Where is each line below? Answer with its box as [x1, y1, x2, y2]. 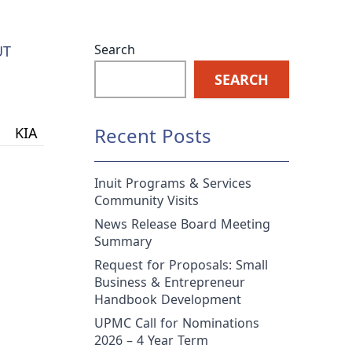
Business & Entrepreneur [94, 273, 245, 291]
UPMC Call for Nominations [94, 314, 259, 332]
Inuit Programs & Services [94, 174, 251, 192]
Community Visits [94, 192, 199, 209]
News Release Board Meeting [94, 215, 270, 233]
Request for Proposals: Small [94, 256, 268, 273]
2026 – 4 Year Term [94, 332, 208, 349]
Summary [94, 233, 152, 250]
